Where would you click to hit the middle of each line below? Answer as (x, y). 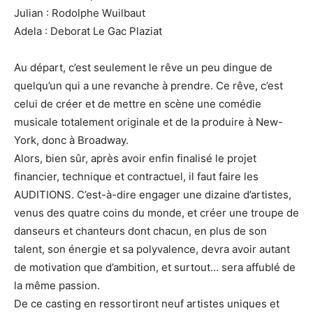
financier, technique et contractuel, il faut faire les (136, 177)
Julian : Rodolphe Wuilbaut (80, 13)
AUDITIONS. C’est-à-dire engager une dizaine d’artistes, (153, 195)
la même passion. (57, 286)
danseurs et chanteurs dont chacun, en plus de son (140, 231)
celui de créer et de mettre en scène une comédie (138, 104)
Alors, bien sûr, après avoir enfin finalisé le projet (135, 159)
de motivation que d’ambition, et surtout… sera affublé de (155, 268)
